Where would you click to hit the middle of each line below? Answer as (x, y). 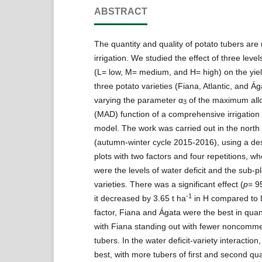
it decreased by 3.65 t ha (140, 198)
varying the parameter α (138, 100)
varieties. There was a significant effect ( (168, 184)
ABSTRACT (120, 11)
